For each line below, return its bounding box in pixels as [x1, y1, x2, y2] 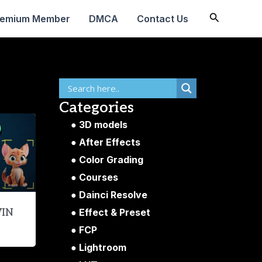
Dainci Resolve [79, 188, 147, 201]
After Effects [79, 136, 140, 148]
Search [208, 11, 242, 23]
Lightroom [79, 241, 126, 253]
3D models [79, 118, 127, 130]
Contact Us [136, 12, 188, 25]
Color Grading [79, 153, 143, 166]
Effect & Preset [79, 206, 150, 218]
